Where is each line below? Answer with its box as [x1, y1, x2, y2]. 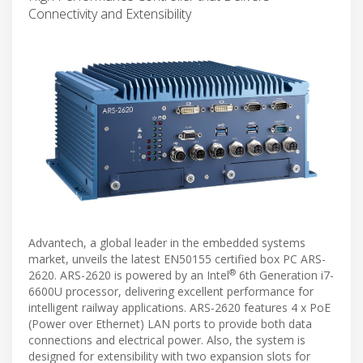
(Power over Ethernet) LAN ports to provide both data [28, 316, 312, 332]
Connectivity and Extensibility [28, 4, 191, 23]
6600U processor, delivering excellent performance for [28, 284, 314, 300]
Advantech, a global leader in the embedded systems [28, 235, 305, 251]
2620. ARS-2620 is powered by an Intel [28, 267, 229, 284]
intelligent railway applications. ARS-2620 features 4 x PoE [28, 300, 331, 316]
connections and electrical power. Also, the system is [28, 332, 305, 348]
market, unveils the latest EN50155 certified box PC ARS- [28, 251, 326, 267]
